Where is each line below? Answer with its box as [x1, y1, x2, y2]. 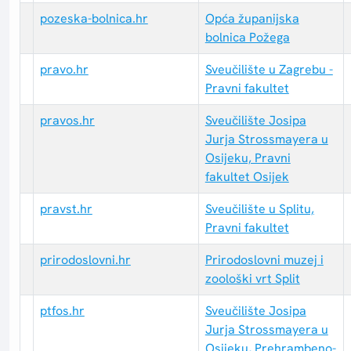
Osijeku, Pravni [204, 150, 291, 167]
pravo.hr [39, 61, 89, 78]
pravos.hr [39, 112, 95, 129]
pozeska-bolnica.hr [39, 10, 148, 27]
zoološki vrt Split [204, 270, 300, 288]
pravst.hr [39, 201, 92, 218]
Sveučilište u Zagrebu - [204, 61, 333, 78]
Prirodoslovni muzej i [204, 251, 324, 269]
